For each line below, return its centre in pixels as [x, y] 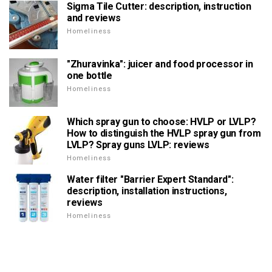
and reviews [94, 18]
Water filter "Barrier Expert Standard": [150, 180]
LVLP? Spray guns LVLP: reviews [138, 145]
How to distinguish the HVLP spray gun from [164, 134]
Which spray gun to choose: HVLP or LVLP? [161, 122]
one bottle [90, 76]
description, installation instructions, [147, 191]
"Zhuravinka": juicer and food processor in [160, 64]
